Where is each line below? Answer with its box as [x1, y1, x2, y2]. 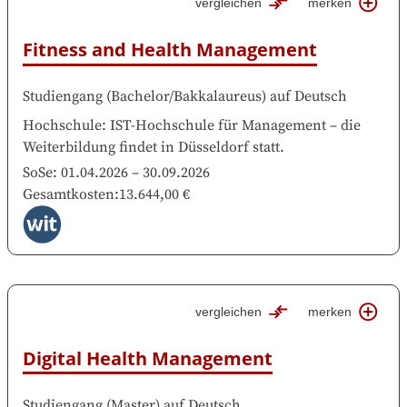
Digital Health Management [23, 345, 273, 371]
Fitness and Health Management [23, 37, 317, 62]
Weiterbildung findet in [23, 138, 174, 156]
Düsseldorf [178, 138, 249, 156]
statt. [253, 138, 284, 156]
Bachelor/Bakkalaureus [111, 87, 262, 105]
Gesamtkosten [23, 185, 114, 203]
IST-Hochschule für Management [110, 116, 326, 134]
